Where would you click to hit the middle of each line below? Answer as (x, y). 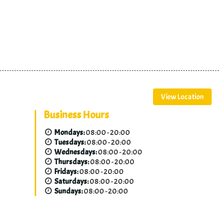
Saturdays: (71, 182)
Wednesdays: (76, 152)
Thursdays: (72, 162)
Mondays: (69, 133)
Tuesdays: (70, 142)
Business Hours (76, 115)
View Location (182, 97)
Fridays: (66, 172)
